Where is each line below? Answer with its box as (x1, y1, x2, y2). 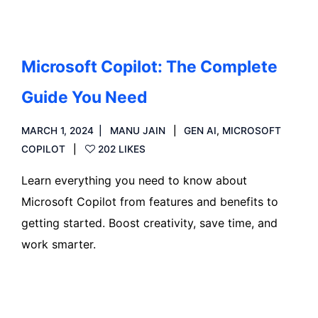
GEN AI (184, 124, 217, 136)
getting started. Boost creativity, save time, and (21, 215, 278, 230)
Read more (38, 285, 96, 300)
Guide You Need (21, 87, 148, 107)
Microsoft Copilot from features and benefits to (21, 194, 278, 209)
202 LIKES (97, 143, 146, 155)
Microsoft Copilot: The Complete (21, 56, 278, 77)
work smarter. (21, 236, 96, 251)
